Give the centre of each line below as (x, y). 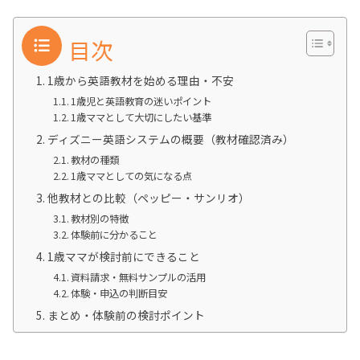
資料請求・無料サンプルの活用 (139, 277)
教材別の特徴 (100, 218)
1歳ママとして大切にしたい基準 (141, 117)
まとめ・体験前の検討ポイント (126, 315)
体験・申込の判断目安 (119, 293)
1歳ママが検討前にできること (123, 256)
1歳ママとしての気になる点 (132, 176)
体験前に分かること (115, 234)
